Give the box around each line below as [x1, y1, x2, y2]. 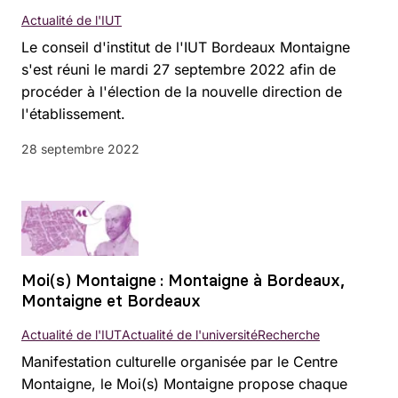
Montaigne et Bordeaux [21, 291, 201, 312]
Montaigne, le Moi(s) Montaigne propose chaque [21, 375, 347, 394]
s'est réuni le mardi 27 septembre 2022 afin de [21, 60, 336, 78]
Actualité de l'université [122, 327, 258, 343]
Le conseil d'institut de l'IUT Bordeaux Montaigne [21, 37, 350, 56]
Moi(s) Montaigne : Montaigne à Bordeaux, [21, 270, 345, 291]
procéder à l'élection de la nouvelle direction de [21, 82, 342, 100]
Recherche [258, 327, 320, 343]
